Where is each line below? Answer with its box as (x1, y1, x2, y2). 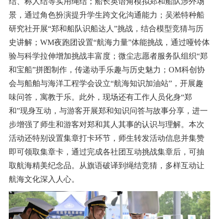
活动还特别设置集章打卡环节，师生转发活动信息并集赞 (8, 134, 204, 143)
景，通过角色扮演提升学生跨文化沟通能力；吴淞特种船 (8, 11, 204, 20)
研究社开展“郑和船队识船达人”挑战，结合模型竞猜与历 (8, 24, 203, 33)
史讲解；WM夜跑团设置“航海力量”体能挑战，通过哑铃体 (8, 38, 210, 47)
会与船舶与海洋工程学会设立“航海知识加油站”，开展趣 (8, 79, 203, 88)
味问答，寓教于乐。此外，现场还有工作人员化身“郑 (8, 93, 192, 102)
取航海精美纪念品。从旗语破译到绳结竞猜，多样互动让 (8, 161, 204, 170)
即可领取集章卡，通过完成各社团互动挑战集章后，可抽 (8, 148, 204, 156)
